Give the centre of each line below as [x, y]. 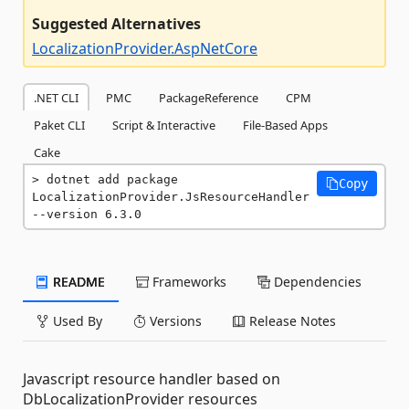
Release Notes [291, 321]
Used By [76, 321]
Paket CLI [59, 125]
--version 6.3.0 [87, 214]
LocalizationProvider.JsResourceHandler [171, 197]
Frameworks [188, 282]
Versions [174, 321]
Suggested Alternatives [116, 24]
